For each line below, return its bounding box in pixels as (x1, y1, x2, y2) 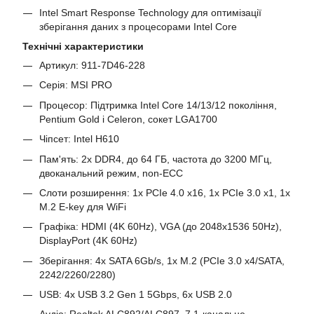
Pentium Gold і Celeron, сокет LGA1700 (39, 113, 217, 125)
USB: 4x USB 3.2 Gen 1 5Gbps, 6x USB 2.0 (39, 289, 232, 301)
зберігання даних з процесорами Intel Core (39, 20, 237, 32)
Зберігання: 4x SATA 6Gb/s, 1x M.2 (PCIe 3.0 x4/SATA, (39, 254, 285, 266)
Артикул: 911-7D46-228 (39, 59, 145, 71)
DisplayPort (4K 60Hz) (39, 235, 137, 247)
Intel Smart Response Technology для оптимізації (39, 6, 261, 18)
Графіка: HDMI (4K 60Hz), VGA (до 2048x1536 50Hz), (39, 221, 282, 233)
